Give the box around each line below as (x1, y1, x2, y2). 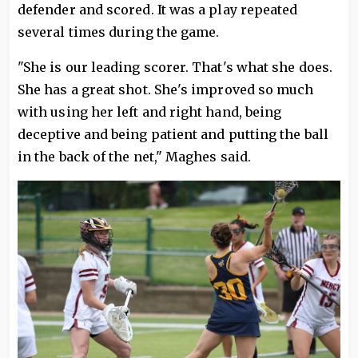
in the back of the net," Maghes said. (18, 149, 251, 165)
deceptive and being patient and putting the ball (18, 126, 328, 143)
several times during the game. (18, 24, 220, 41)
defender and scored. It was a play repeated (18, 2, 298, 18)
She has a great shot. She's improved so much (18, 82, 314, 98)
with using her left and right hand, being (18, 104, 282, 121)
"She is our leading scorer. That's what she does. (18, 59, 332, 76)
